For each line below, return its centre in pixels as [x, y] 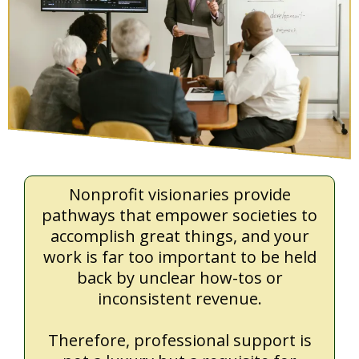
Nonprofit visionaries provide [179, 195]
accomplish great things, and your [179, 236]
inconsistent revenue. [179, 299]
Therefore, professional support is [179, 341]
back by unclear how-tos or [179, 278]
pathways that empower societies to [179, 216]
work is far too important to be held [179, 257]
